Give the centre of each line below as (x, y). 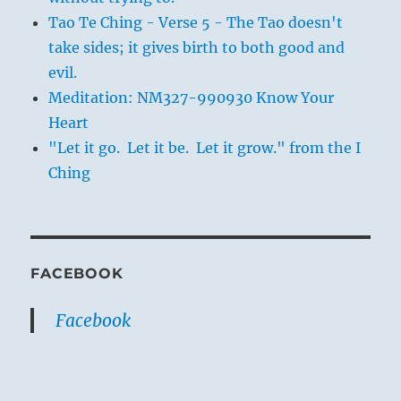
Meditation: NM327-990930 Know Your (192, 98)
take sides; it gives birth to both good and (197, 48)
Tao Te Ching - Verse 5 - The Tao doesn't (196, 23)
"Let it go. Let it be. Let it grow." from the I (205, 148)
